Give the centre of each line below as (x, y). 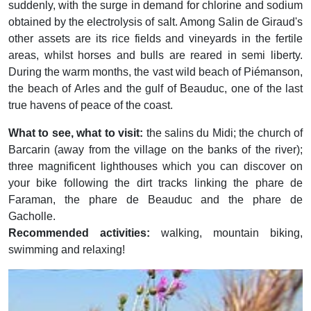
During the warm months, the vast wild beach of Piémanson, (155, 72)
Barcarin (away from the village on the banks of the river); (155, 150)
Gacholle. (32, 216)
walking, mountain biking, (232, 233)
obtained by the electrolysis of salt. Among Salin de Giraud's (155, 22)
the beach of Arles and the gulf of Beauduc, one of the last (155, 89)
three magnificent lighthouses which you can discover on (155, 166)
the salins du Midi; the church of (224, 133)
